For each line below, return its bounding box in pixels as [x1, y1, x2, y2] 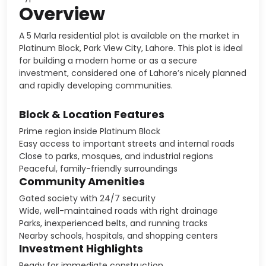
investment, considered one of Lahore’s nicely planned [19, 66, 246, 79]
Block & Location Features [19, 106, 164, 122]
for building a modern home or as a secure [19, 54, 197, 66]
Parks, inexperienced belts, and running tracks [19, 217, 208, 229]
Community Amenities [19, 173, 145, 189]
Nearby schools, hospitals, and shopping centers [19, 229, 218, 242]
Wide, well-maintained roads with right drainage [19, 204, 218, 217]
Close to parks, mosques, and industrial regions [19, 150, 213, 162]
